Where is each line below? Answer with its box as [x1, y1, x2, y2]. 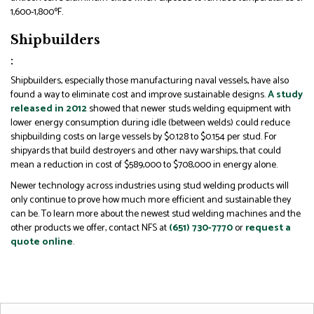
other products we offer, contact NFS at [11, 219, 169, 236]
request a [245, 219, 291, 236]
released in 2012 [11, 100, 87, 117]
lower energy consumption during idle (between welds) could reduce [11, 114, 290, 131]
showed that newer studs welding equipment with [87, 100, 291, 117]
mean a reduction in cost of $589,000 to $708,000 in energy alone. [11, 156, 278, 173]
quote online [11, 233, 73, 250]
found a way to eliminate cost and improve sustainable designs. [11, 86, 268, 103]
